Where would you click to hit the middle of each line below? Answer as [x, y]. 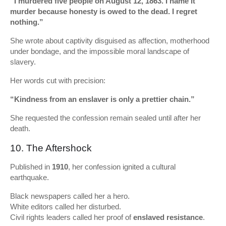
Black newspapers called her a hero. [70, 196]
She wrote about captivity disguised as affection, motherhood [110, 41]
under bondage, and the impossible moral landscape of [100, 51]
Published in [31, 167]
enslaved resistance [168, 217]
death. [20, 128]
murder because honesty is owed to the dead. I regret [104, 11]
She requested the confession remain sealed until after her [105, 118]
